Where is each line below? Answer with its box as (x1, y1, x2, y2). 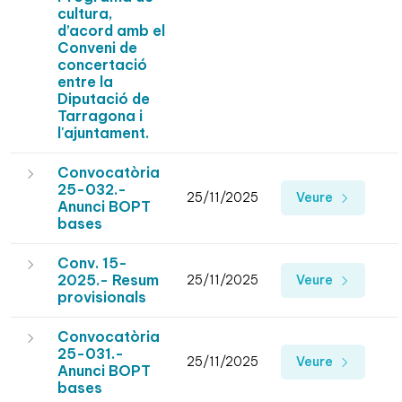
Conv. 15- (57, 254, 127, 273)
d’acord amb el (57, 22, 165, 40)
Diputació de (57, 90, 150, 109)
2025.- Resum (57, 271, 159, 290)
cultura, (57, 4, 112, 23)
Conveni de (57, 39, 137, 57)
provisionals (57, 288, 146, 307)
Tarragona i (57, 107, 143, 126)
